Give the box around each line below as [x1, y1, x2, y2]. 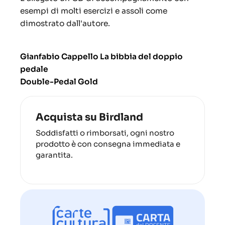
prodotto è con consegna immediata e [36, 139, 180, 149]
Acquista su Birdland [36, 111, 143, 124]
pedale [20, 64, 48, 74]
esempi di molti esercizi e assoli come [20, 6, 167, 16]
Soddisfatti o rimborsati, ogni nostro [36, 128, 174, 138]
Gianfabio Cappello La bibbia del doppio [20, 52, 183, 62]
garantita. [36, 150, 73, 160]
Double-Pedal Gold [20, 77, 98, 87]
